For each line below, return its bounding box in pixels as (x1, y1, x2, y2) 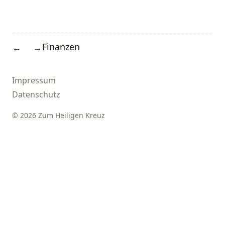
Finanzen (42, 41, 80, 53)
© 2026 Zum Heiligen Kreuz (12, 110, 105, 120)
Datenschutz (12, 89, 60, 100)
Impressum (12, 75, 56, 86)
